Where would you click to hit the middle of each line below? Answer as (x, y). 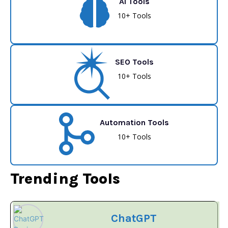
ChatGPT (134, 218)
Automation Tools (134, 122)
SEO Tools (134, 62)
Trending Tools (65, 179)
